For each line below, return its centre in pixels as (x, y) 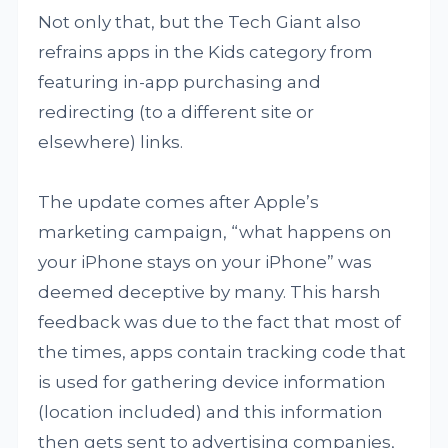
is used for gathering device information (212, 382)
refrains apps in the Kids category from (206, 52)
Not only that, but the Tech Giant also (200, 22)
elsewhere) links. (111, 142)
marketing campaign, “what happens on (215, 232)
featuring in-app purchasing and (180, 82)
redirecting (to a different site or (176, 112)
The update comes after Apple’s (179, 202)
